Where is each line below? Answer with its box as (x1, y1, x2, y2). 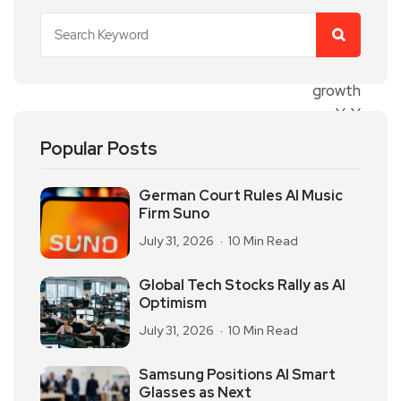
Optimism (139, 294, 207, 313)
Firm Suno (139, 204, 209, 224)
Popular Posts (40, 137, 158, 161)
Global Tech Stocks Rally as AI (139, 276, 346, 295)
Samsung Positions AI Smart (139, 365, 336, 385)
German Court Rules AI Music (139, 186, 343, 206)
